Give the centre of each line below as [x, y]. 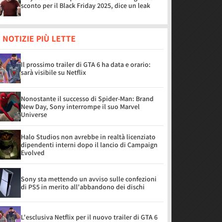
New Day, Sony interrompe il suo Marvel [80, 107]
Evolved [33, 153]
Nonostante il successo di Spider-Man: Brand [87, 99]
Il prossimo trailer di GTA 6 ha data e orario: [86, 64]
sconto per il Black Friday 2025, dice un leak [85, 5]
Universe [34, 114]
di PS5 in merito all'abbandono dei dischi [83, 187]
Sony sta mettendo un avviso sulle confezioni [89, 179]
